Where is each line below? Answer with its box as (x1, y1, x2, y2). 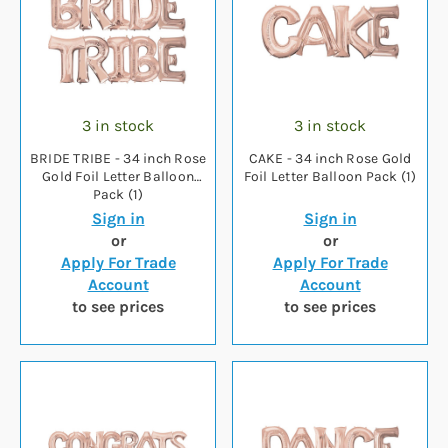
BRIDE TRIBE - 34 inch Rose (29, 150, 207, 168)
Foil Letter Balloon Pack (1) (243, 168, 417, 186)
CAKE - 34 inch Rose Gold (248, 150, 412, 168)
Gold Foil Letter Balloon (42, 168, 194, 186)
